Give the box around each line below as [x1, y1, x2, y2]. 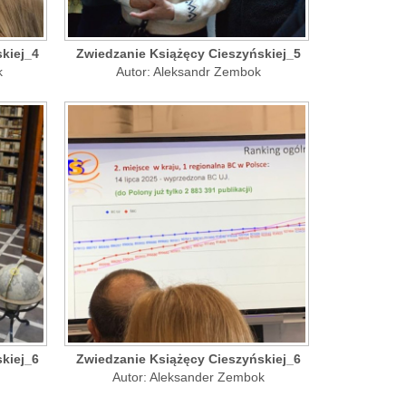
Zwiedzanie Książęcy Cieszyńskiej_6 [75, 351, 301, 366]
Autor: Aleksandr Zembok [115, 64, 261, 80]
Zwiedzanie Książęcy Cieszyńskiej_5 [75, 46, 301, 62]
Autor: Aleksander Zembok [111, 369, 265, 384]
